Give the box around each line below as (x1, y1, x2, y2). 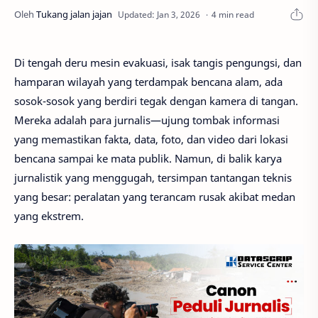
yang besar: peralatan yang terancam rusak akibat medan (14, 190, 295, 204)
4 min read (212, 8, 254, 21)
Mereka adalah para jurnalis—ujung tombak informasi (14, 113, 280, 127)
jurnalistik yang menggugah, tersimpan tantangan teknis (14, 170, 292, 185)
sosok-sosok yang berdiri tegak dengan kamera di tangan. (14, 94, 298, 108)
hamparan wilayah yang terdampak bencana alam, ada (14, 75, 283, 89)
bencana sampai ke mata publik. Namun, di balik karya (14, 151, 282, 165)
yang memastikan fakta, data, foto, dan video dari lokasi (14, 132, 288, 146)
